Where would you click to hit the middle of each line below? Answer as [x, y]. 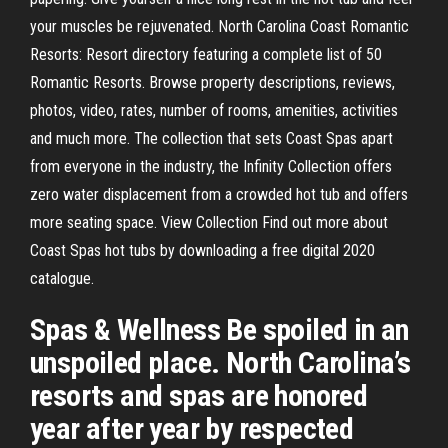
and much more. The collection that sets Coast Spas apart [211, 138]
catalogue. [62, 278]
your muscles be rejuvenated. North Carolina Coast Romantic [219, 26]
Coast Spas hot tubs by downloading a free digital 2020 [202, 250]
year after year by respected [192, 428]
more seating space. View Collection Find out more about [209, 222]
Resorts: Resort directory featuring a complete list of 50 [206, 54]
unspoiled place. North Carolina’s [220, 362]
